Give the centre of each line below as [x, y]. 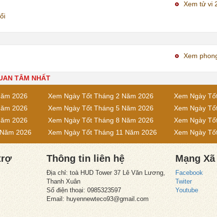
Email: [56, 199]
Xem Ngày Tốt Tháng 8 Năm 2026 [101, 120]
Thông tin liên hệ [85, 158]
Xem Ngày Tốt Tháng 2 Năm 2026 [101, 96]
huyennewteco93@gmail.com [107, 199]
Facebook [189, 172]
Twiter [184, 181]
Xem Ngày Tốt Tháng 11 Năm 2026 [102, 132]
